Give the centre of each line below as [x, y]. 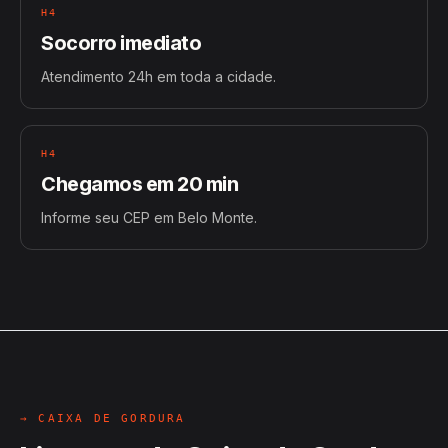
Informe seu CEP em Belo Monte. [149, 217]
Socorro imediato [121, 43]
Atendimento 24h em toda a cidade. [158, 76]
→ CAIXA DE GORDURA [103, 418]
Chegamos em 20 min [139, 184]
